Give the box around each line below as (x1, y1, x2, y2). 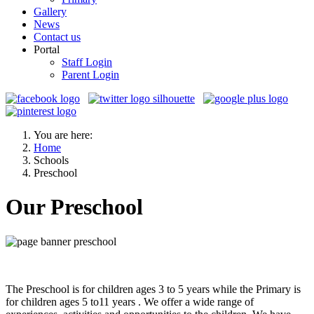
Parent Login (62, 69, 119, 81)
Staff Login (62, 56, 112, 68)
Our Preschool (6, 194, 143, 220)
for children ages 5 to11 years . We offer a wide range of (6, 295, 254, 308)
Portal (34, 43, 60, 55)
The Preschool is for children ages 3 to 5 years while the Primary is (6, 282, 301, 295)
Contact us (34, 31, 81, 43)
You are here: (34, 129, 93, 141)
